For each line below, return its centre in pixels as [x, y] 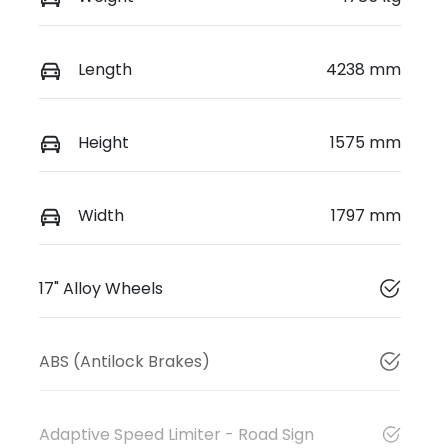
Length [105, 69]
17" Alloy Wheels [101, 289]
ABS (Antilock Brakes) [124, 362]
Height [103, 142]
